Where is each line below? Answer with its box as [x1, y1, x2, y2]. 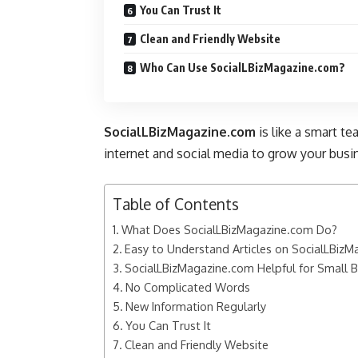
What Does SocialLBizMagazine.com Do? [121, 222, 337, 237]
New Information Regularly [125, 299, 266, 313]
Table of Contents [113, 194, 239, 214]
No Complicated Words [125, 280, 250, 294]
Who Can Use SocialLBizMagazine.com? [140, 61, 345, 74]
